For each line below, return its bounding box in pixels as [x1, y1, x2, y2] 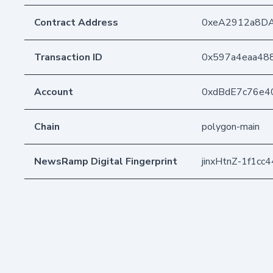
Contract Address [34, 15, 118, 29]
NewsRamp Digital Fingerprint [34, 154, 177, 168]
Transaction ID [34, 50, 102, 64]
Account [34, 85, 73, 99]
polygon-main [202, 119, 260, 133]
